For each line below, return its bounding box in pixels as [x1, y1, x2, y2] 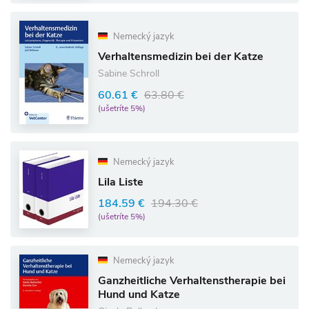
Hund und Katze [98, 287, 180, 302]
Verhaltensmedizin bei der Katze [98, 49, 263, 64]
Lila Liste [98, 175, 143, 190]
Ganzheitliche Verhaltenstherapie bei [98, 273, 286, 288]
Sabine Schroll [98, 67, 159, 80]
